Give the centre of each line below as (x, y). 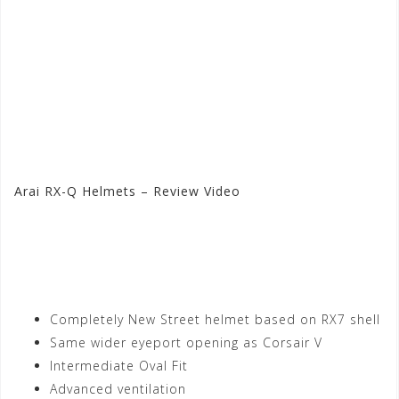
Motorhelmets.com (142, 273)
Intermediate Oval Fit (119, 366)
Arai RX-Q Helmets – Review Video (127, 191)
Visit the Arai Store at (165, 239)
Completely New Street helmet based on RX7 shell (215, 320)
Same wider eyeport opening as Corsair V (186, 343)
